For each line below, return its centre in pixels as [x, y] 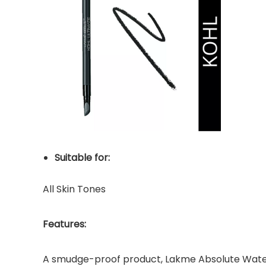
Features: [64, 224]
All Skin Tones [74, 189]
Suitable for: [82, 158]
